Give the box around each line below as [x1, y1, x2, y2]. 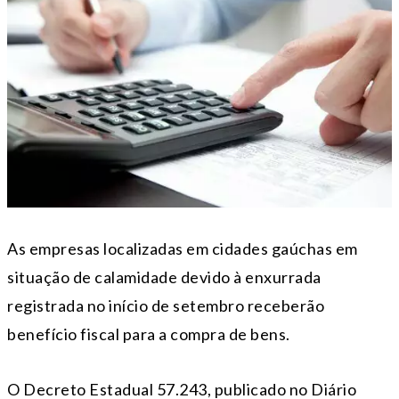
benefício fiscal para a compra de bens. [7, 324, 290, 345]
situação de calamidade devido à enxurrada [7, 267, 322, 288]
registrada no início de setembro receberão [7, 296, 324, 316]
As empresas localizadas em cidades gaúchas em [7, 239, 358, 259]
